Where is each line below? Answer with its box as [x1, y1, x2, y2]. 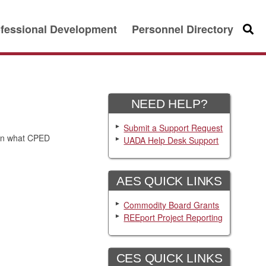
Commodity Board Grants [123, 198, 220, 211]
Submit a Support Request [123, 121, 223, 134]
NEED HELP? [131, 96, 208, 110]
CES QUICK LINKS [116, 251, 223, 265]
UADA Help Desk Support [123, 134, 219, 146]
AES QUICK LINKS [116, 173, 222, 188]
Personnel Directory [132, 21, 233, 37]
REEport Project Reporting [123, 211, 223, 223]
